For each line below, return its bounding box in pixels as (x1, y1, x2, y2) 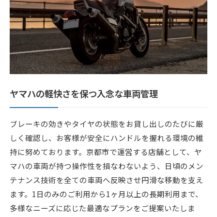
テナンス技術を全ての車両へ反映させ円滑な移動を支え (10, 174, 203, 185)
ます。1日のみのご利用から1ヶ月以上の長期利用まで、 (10, 188, 203, 199)
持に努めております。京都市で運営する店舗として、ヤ (10, 146, 202, 157)
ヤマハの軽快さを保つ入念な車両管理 (10, 87, 158, 100)
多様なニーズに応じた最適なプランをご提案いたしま (10, 202, 195, 213)
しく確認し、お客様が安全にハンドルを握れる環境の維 (10, 132, 203, 143)
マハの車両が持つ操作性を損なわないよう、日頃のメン (10, 160, 203, 171)
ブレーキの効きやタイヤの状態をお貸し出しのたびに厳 (10, 118, 203, 129)
